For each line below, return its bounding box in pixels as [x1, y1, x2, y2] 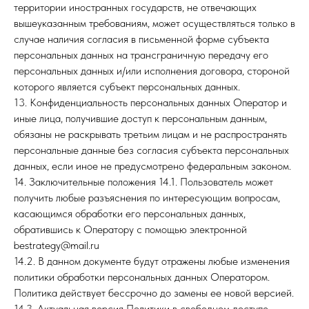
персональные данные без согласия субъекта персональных [14, 143, 289, 157]
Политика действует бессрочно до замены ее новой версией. [14, 286, 294, 299]
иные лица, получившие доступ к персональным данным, [14, 112, 267, 125]
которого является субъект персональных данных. [14, 80, 240, 93]
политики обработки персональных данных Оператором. [14, 270, 270, 283]
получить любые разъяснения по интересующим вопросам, [14, 191, 280, 204]
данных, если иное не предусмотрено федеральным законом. [14, 159, 291, 172]
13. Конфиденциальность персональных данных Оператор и [14, 96, 287, 109]
